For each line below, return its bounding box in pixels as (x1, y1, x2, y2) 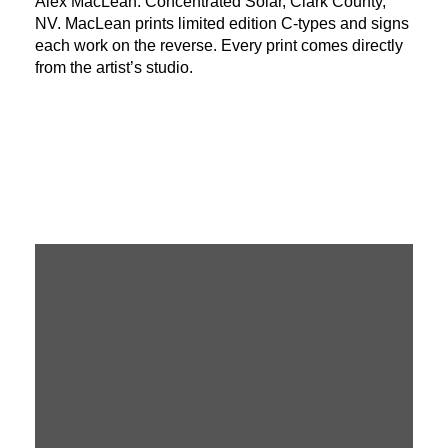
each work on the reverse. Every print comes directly (35, 36, 403, 54)
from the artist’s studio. (35, 58, 193, 76)
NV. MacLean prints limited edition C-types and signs (35, 14, 409, 32)
